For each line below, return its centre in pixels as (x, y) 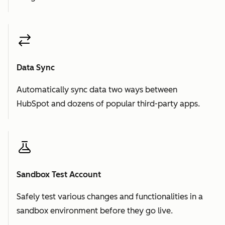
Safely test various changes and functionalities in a (110, 196)
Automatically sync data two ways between (97, 89)
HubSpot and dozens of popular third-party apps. (108, 103)
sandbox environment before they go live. (95, 210)
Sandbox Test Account (59, 174)
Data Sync (36, 67)
